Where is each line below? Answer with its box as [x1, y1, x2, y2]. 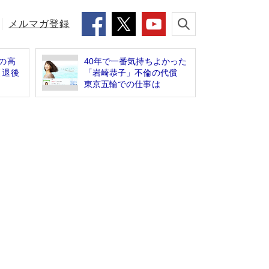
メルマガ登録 [8, 19, 70, 29]
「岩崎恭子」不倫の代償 [83, 67, 186, 77]
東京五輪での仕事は [83, 79, 160, 89]
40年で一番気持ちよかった [83, 56, 187, 66]
